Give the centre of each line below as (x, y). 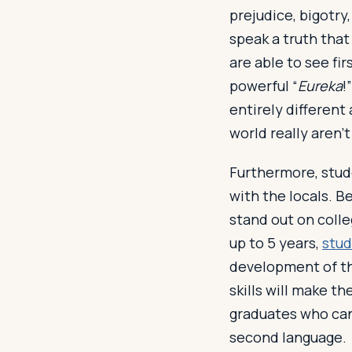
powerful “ (264, 86)
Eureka (320, 86)
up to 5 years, (276, 243)
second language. (288, 337)
